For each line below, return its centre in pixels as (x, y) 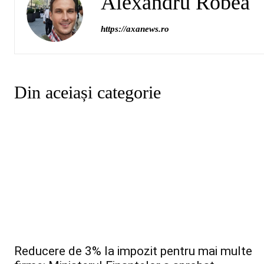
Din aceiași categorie (88, 92)
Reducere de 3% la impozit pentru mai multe (133, 251)
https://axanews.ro (135, 29)
